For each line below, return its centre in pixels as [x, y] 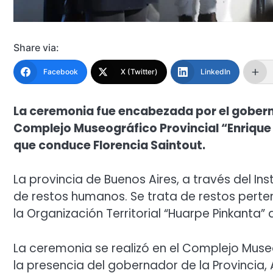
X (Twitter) [139, 71]
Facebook [61, 71]
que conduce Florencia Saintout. [109, 145]
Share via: [36, 47]
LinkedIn [215, 71]
